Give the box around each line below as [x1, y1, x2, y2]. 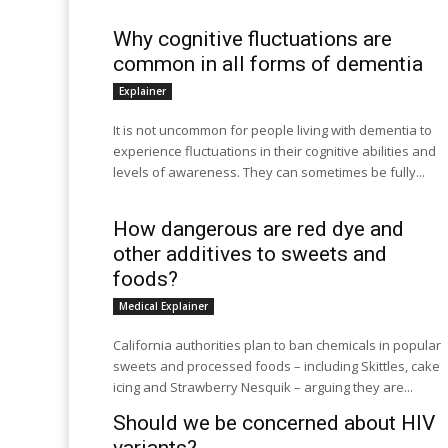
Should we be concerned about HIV [113, 411, 435, 435]
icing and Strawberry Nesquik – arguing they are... [113, 378, 413, 396]
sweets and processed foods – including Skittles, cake [113, 357, 440, 375]
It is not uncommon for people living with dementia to [113, 121, 432, 139]
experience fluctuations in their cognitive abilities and [113, 142, 436, 160]
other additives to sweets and [113, 242, 387, 266]
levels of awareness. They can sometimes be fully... [113, 163, 425, 181]
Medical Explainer [119, 299, 208, 313]
